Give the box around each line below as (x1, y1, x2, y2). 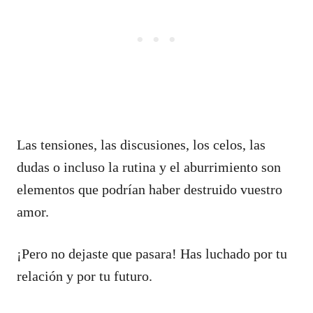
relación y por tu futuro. (17, 268, 152, 284)
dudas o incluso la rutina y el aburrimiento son (17, 159, 281, 175)
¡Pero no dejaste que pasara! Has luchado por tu (17, 245, 287, 261)
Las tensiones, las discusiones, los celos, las (17, 136, 265, 152)
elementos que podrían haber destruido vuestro (17, 181, 282, 197)
